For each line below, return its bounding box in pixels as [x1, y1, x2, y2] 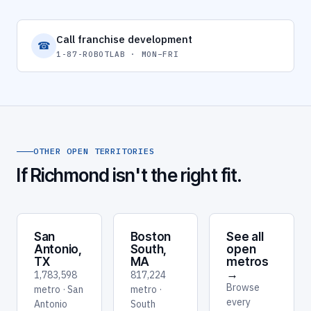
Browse [226, 281, 260, 294]
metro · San [34, 283, 83, 296]
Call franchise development [56, 32, 192, 46]
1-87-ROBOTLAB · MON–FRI [56, 49, 179, 59]
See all [226, 230, 264, 244]
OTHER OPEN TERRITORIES [33, 146, 155, 157]
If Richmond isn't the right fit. [17, 165, 243, 187]
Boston [130, 230, 171, 244]
